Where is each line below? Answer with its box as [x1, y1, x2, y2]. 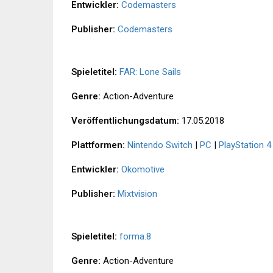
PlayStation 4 [219, 140, 271, 151]
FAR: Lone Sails [119, 66, 181, 78]
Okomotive [121, 164, 165, 175]
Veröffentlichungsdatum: [71, 115, 179, 127]
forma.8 [119, 231, 151, 243]
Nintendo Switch [127, 140, 193, 151]
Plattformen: [71, 140, 125, 151]
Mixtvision [118, 188, 157, 200]
